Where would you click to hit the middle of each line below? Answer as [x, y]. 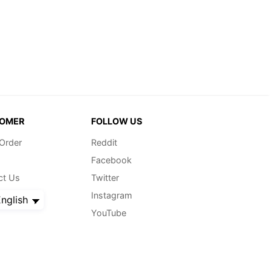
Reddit [104, 142]
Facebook [111, 160]
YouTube [108, 212]
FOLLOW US [116, 121]
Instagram [111, 195]
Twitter [105, 177]
